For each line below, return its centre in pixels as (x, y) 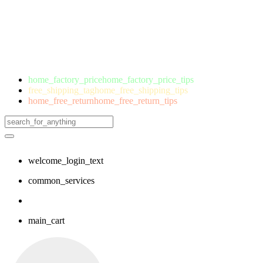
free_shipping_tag (61, 90)
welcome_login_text (66, 161)
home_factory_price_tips (148, 80)
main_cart (46, 220)
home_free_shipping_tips (141, 90)
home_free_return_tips (136, 101)
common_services (61, 181)
